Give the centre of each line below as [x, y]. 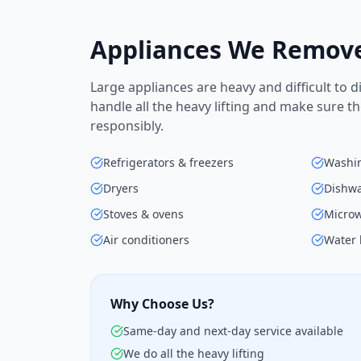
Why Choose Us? [162, 304]
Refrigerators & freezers [168, 162]
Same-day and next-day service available [233, 331]
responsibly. [127, 126]
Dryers [121, 188]
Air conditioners [146, 240]
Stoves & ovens [143, 214]
